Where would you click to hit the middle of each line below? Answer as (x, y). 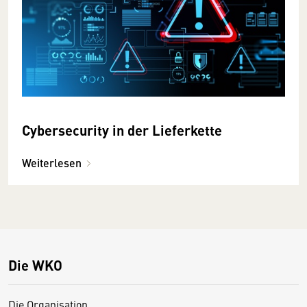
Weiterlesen (52, 162)
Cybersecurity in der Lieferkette (122, 130)
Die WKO (35, 265)
